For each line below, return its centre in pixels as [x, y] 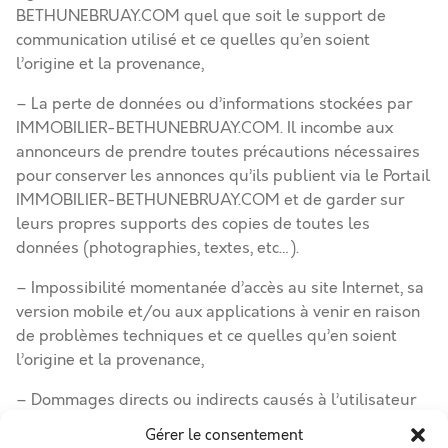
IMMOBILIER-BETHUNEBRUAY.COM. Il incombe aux [204, 128]
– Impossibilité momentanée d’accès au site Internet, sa [220, 288]
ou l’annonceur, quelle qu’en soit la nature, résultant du [220, 424]
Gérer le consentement [224, 435]
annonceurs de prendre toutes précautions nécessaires [218, 152]
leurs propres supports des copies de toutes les [193, 224]
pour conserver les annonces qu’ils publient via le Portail [223, 176]
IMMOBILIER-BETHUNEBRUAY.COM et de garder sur [210, 200]
